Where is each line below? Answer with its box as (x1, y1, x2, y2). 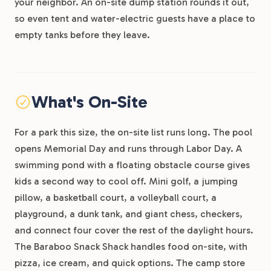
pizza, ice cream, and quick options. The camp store (15, 257, 245, 269)
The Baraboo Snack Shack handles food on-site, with (15, 241, 247, 252)
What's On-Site (31, 92, 148, 112)
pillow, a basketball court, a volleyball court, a (15, 192, 217, 203)
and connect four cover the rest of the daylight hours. (15, 224, 253, 236)
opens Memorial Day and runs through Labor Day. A (15, 143, 242, 154)
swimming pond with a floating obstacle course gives (15, 159, 250, 171)
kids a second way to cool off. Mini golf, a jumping (15, 175, 238, 187)
